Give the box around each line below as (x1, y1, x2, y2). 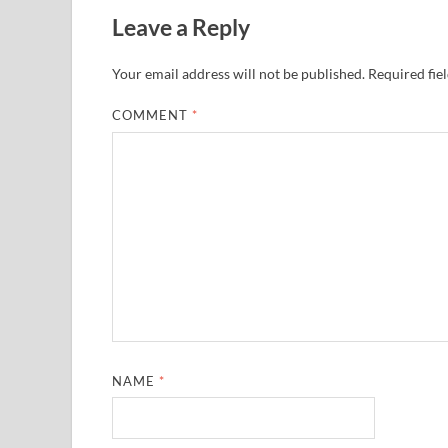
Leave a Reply (112, 13, 250, 42)
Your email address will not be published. (112, 65, 365, 83)
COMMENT (112, 107, 193, 124)
